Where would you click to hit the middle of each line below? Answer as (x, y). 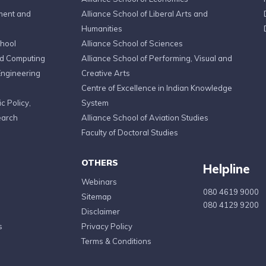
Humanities (102, 28)
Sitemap (96, 197)
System (95, 103)
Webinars (99, 182)
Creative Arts (105, 73)
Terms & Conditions (116, 241)
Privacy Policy (107, 226)
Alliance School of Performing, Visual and (156, 58)
